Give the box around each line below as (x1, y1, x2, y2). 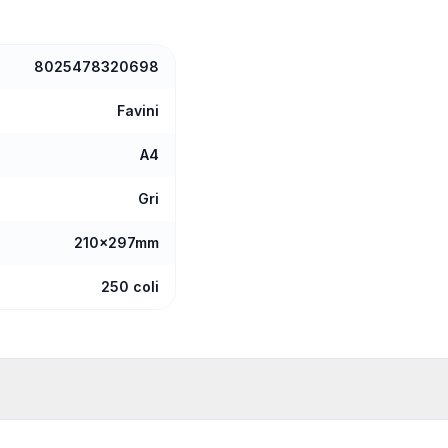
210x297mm (74, 234, 159, 251)
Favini (117, 102, 159, 119)
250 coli (101, 278, 159, 295)
